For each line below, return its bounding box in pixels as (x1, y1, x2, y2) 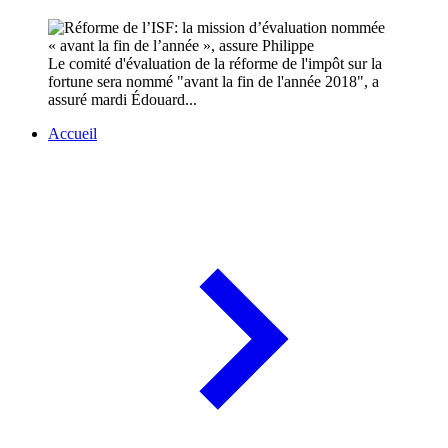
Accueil (48, 125, 97, 143)
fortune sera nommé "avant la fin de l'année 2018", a (48, 73, 379, 91)
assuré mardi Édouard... (48, 91, 197, 109)
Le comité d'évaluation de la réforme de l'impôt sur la (48, 55, 382, 73)
